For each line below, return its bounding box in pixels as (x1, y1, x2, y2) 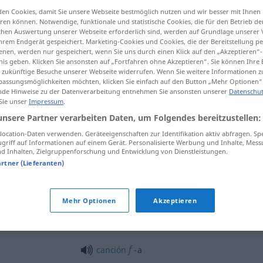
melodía (132, 196, 167, 209)
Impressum (29, 96, 63, 106)
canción (96, 244, 126, 255)
